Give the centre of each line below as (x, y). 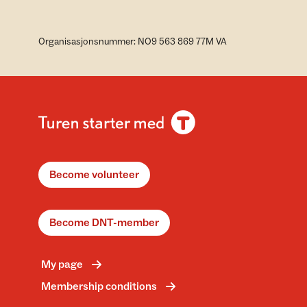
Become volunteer (94, 175)
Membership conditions (99, 286)
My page (62, 265)
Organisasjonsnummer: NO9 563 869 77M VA (133, 42)
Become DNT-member (104, 223)
